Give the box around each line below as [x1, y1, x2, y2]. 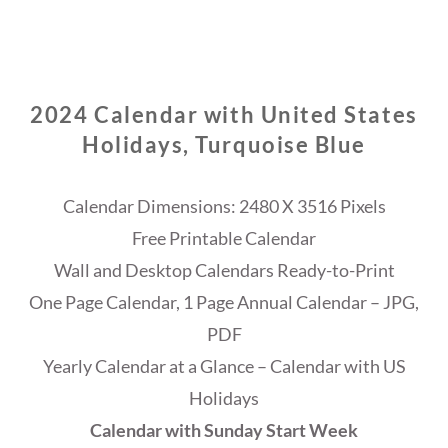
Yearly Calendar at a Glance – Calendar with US [42, 355, 406, 378]
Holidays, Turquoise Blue [82, 131, 366, 159]
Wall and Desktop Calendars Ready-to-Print [53, 259, 395, 282]
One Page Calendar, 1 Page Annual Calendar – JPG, [29, 291, 419, 314]
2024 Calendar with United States [30, 101, 418, 129]
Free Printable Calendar [132, 227, 316, 250]
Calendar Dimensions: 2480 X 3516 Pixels [62, 195, 386, 218]
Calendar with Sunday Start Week [90, 419, 358, 442]
